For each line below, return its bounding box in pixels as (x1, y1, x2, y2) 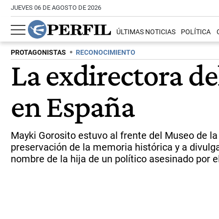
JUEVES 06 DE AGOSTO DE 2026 (11, 4, 101, 11)
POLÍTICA (181, 28, 211, 37)
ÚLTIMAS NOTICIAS (116, 28, 176, 37)
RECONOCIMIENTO (76, 48, 135, 57)
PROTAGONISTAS (11, 48, 66, 57)
